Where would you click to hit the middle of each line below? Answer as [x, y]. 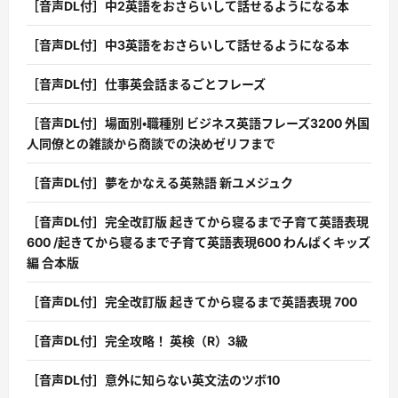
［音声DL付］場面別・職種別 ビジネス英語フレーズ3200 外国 [198, 123]
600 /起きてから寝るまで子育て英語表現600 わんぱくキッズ [199, 243]
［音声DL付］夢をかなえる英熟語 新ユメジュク [160, 183]
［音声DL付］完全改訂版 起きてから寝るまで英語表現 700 [192, 302]
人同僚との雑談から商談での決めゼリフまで [151, 144]
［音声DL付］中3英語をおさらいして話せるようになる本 [188, 45]
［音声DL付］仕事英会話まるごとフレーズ [146, 84]
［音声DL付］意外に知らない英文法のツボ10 [153, 380]
